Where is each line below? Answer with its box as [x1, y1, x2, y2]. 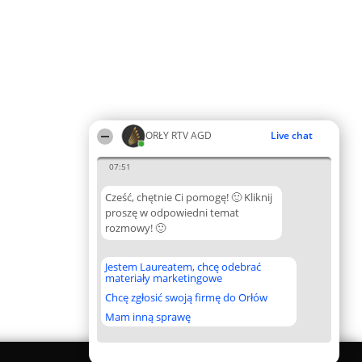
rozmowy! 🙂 [105, 221, 166, 235]
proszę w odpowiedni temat [105, 205, 239, 220]
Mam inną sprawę [105, 309, 191, 324]
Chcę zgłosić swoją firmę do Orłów [105, 290, 267, 305]
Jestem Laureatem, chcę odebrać [105, 259, 261, 274]
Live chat [271, 128, 313, 142]
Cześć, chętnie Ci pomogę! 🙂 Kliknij [105, 190, 272, 204]
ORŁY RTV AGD [145, 128, 212, 142]
